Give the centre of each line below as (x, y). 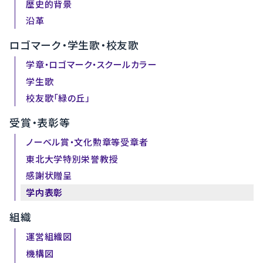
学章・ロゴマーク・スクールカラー (91, 65)
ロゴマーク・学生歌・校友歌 (74, 45)
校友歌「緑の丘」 (58, 98)
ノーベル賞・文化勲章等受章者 (87, 142)
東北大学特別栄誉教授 (72, 159)
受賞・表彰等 (40, 123)
